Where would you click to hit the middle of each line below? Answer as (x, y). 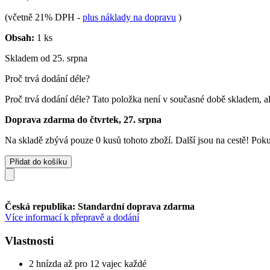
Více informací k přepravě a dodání (72, 217)
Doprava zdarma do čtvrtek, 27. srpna (83, 119)
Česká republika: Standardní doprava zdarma (100, 206)
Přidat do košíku (38, 162)
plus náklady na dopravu (129, 17)
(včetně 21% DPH (41, 17)
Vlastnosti (29, 240)
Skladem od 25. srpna (46, 58)
